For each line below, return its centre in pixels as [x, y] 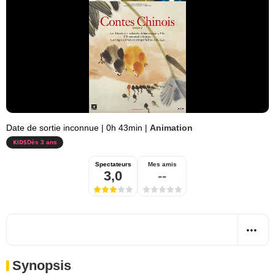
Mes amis [162, 164]
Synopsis [42, 265]
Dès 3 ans [42, 142]
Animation [171, 128]
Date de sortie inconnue [54, 128]
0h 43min [124, 128]
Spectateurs [113, 164]
